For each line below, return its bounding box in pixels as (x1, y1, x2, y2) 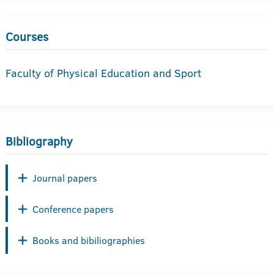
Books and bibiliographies (32, 233, 145, 247)
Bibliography (6, 133, 73, 150)
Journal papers (32, 171, 97, 185)
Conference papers (32, 202, 114, 216)
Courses (6, 29, 48, 45)
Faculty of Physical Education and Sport (6, 65, 201, 81)
